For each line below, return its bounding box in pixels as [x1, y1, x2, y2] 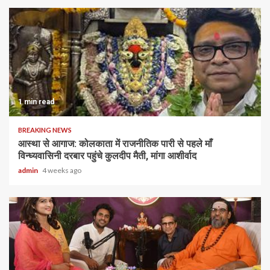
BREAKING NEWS [18, 126, 72, 134]
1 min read [18, 98, 54, 106]
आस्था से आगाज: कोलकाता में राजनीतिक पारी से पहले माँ [18, 138, 212, 149]
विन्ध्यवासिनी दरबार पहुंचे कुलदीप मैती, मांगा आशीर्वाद [18, 150, 196, 162]
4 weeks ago [42, 166, 81, 175]
